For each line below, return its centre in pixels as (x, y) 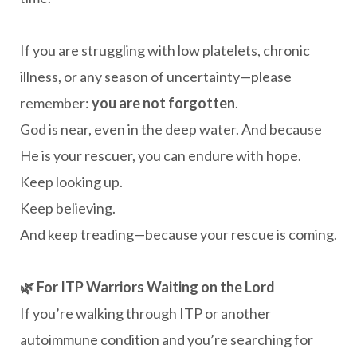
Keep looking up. (71, 182)
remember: (56, 103)
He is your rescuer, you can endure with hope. (161, 155)
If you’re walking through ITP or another (145, 313)
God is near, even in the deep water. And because (171, 129)
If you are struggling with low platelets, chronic (165, 50)
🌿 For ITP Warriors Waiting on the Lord (147, 287)
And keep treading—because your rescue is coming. (178, 234)
